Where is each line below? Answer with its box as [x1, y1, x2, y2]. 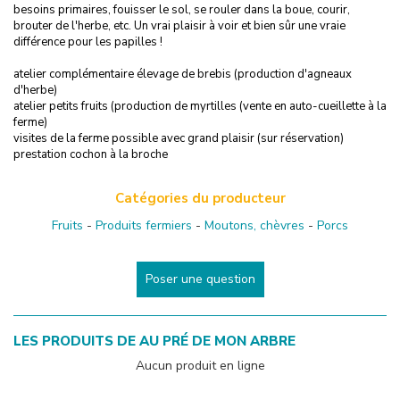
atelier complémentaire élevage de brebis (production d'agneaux [13, 65, 352, 82]
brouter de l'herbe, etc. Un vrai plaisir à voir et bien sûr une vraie [13, 17, 346, 34]
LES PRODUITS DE [13, 331, 139, 350]
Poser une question [145, 270, 255, 287]
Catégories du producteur [114, 188, 286, 207]
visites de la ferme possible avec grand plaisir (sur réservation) [13, 129, 344, 146]
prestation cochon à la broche [13, 146, 168, 162]
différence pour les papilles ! [13, 33, 162, 50]
